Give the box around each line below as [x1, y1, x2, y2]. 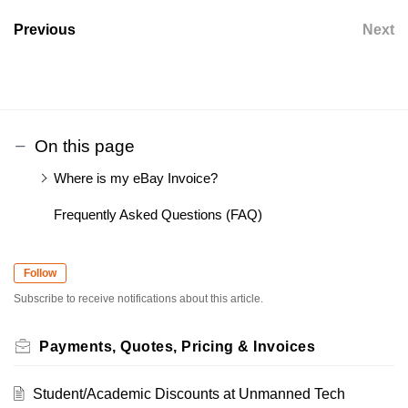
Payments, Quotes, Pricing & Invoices [39, 338, 315, 354]
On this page [35, 136, 135, 156]
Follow [24, 266, 56, 280]
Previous [14, 21, 76, 37]
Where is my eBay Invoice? [53, 169, 218, 186]
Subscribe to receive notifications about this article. [14, 291, 263, 305]
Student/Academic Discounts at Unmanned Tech [32, 385, 345, 402]
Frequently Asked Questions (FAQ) [53, 206, 262, 222]
